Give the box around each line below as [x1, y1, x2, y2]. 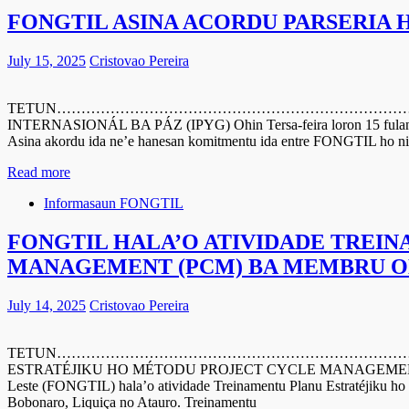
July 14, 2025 [7, 298, 86, 314]
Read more [7, 164, 70, 181]
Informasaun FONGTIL [44, 195, 184, 212]
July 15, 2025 [7, 53, 86, 69]
